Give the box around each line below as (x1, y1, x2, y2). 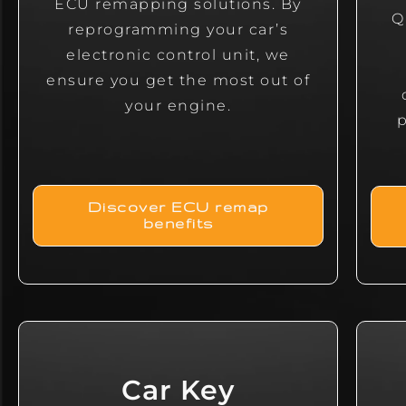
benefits (142, 216, 214, 232)
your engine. (125, 97, 232, 115)
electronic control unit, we (66, 46, 290, 64)
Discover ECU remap (87, 199, 269, 216)
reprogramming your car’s (68, 21, 289, 39)
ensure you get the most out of (46, 72, 311, 90)
